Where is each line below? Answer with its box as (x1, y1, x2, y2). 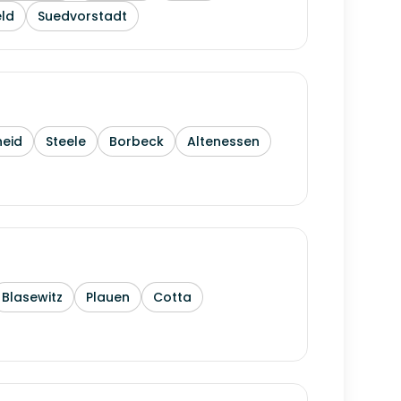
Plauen (86, 288, 130, 306)
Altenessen (187, 132, 260, 150)
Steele (46, 132, 86, 150)
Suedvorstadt (38, 7, 127, 25)
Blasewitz (2, 288, 63, 306)
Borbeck (109, 132, 164, 150)
